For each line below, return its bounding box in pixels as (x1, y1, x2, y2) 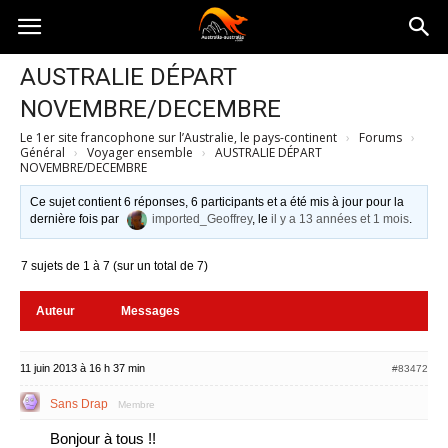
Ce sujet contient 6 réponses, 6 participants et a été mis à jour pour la (30, 195, 405, 209)
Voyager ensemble (87, 144, 193, 161)
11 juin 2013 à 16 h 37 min (20, 362, 145, 374)
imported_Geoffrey (152, 212, 253, 227)
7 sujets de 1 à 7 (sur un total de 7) (21, 259, 208, 273)
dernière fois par (30, 212, 123, 227)
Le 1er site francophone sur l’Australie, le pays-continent (20, 129, 337, 146)
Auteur (36, 304, 75, 318)
